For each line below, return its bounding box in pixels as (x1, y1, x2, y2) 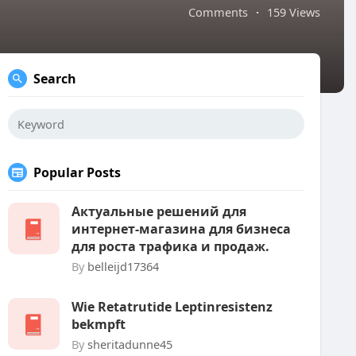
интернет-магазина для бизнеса (72, 220, 291, 238)
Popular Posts (33, 164, 121, 181)
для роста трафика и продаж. (72, 238, 269, 255)
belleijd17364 (87, 258, 159, 274)
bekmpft (72, 315, 126, 333)
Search (33, 70, 76, 87)
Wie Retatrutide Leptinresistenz (72, 298, 273, 315)
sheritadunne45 (87, 336, 172, 352)
